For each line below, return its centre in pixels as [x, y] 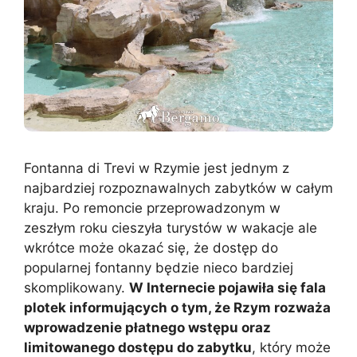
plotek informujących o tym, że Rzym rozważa [177, 307]
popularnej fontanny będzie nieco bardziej [159, 267]
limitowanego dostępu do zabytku [138, 347]
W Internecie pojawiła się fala [228, 287]
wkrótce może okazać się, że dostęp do [151, 247]
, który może [291, 347]
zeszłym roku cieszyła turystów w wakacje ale [171, 228]
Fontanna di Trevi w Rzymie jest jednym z [157, 168]
